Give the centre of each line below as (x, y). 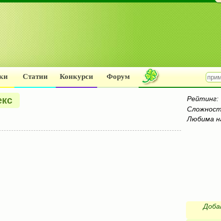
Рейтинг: (203, 99)
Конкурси (76, 76)
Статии (35, 76)
